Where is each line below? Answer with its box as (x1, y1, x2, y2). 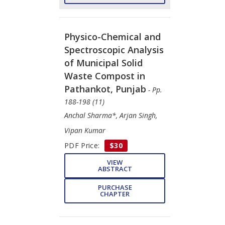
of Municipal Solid (64, 56, 143, 69)
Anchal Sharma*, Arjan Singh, (64, 110, 157, 120)
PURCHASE (97, 182, 132, 192)
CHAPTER (100, 189, 130, 198)
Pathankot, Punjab (64, 82, 146, 95)
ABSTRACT (97, 164, 132, 173)
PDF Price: (64, 140, 102, 150)
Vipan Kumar (64, 125, 105, 135)
